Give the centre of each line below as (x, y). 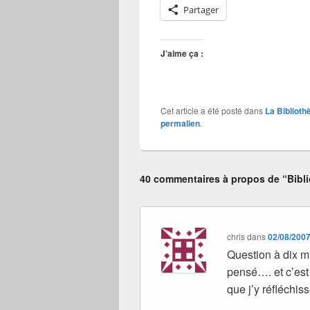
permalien (180, 123)
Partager (201, 10)
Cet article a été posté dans (213, 110)
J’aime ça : (182, 53)
